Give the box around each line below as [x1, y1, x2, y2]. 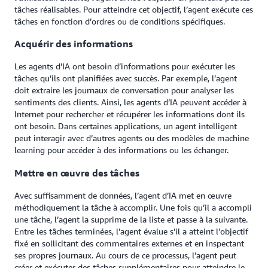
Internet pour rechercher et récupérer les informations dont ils [14, 109, 245, 120]
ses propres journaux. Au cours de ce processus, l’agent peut [14, 250, 236, 260]
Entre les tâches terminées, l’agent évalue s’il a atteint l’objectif [14, 226, 248, 236]
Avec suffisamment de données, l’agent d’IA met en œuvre [14, 190, 232, 200]
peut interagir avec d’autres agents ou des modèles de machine [14, 133, 249, 144]
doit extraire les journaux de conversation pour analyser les [14, 85, 234, 96]
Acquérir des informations [14, 37, 133, 50]
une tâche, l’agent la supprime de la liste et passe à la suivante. [14, 214, 248, 224]
